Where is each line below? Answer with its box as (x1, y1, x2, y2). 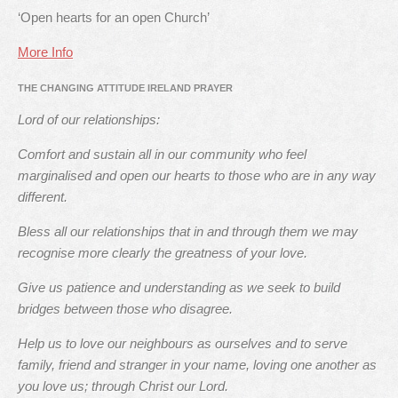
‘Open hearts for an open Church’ (18, 10, 210, 25)
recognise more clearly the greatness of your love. (18, 245, 307, 260)
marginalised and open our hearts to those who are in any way (18, 168, 376, 183)
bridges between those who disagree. (18, 301, 233, 316)
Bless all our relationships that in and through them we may (18, 224, 358, 239)
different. (18, 189, 68, 204)
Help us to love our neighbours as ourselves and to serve (18, 336, 347, 351)
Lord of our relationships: (18, 112, 160, 127)
